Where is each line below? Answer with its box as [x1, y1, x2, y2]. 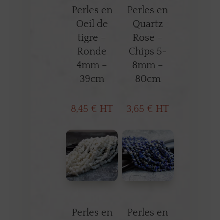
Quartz [132, 18, 163, 29]
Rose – [133, 32, 163, 43]
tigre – [78, 32, 107, 43]
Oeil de [76, 18, 108, 29]
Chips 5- [129, 46, 167, 57]
